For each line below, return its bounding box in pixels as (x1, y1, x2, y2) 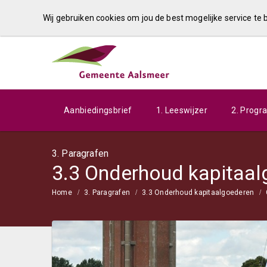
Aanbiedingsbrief (64, 105, 132, 115)
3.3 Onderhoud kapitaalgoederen (142, 188, 254, 197)
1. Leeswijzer (156, 105, 208, 115)
